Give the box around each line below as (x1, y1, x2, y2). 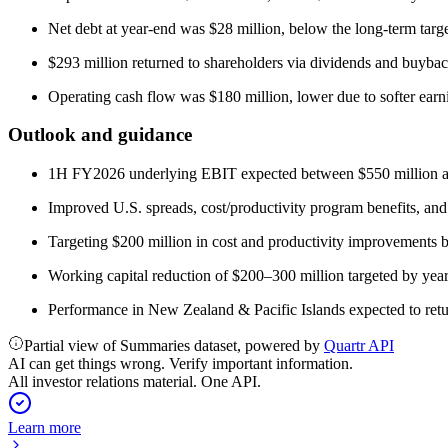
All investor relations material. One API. (8, 373, 261, 390)
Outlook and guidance (8, 124, 192, 146)
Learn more (8, 419, 81, 436)
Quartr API (324, 337, 394, 354)
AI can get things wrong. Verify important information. (8, 355, 353, 372)
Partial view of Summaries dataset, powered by (24, 337, 324, 354)
